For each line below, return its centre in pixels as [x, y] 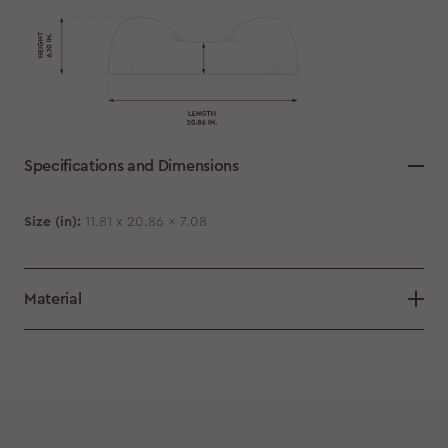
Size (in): [52, 222]
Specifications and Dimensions [131, 166]
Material [52, 299]
